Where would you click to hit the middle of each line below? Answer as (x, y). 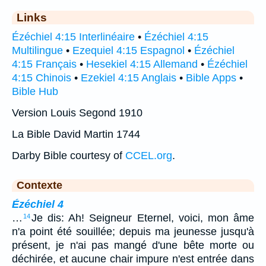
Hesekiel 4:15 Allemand (142, 64)
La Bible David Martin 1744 (76, 134)
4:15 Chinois (42, 77)
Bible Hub (35, 91)
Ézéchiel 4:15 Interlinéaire (73, 37)
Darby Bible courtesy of (69, 155)
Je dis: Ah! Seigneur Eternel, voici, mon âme (143, 218)
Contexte (39, 185)
